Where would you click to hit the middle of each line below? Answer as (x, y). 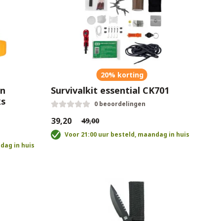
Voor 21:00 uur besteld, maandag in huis (127, 134)
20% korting (122, 75)
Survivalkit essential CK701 (110, 90)
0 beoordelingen (120, 104)
